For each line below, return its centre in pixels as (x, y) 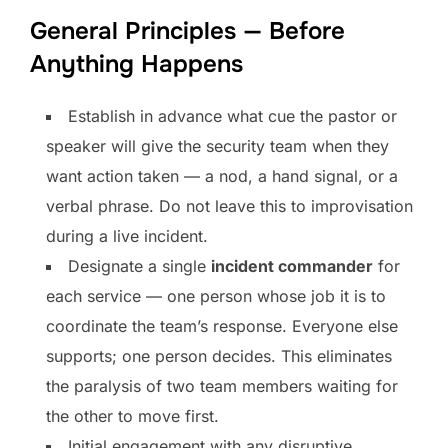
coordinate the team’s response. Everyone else (222, 325)
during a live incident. (127, 235)
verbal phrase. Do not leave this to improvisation (229, 205)
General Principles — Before (187, 30)
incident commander (292, 265)
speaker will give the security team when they (217, 145)
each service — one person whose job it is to (216, 295)
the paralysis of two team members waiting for (222, 385)
